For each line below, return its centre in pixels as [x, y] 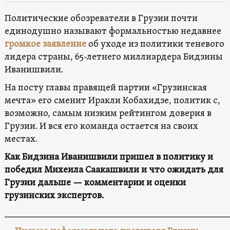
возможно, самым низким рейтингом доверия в [108, 113]
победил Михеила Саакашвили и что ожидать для [114, 170]
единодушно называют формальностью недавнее [113, 31]
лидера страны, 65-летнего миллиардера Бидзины [113, 57]
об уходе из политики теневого [155, 44]
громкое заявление [45, 44]
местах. [21, 139]
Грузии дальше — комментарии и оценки [95, 183]
